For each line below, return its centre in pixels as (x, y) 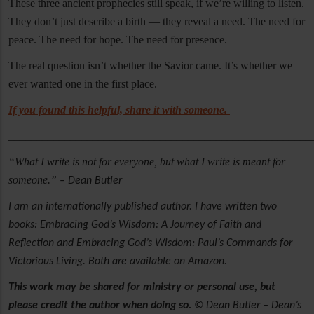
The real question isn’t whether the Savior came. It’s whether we (150, 66)
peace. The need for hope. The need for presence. (118, 40)
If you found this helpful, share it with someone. (119, 110)
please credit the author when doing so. (101, 306)
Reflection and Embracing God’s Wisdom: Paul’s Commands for (150, 244)
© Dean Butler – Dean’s (248, 306)
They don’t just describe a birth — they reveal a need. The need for (157, 22)
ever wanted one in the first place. (83, 84)
